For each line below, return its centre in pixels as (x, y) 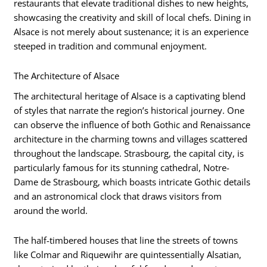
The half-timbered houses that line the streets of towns (126, 240)
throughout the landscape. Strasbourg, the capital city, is (129, 153)
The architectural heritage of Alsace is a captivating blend (130, 96)
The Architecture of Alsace (67, 75)
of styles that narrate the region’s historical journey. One (129, 111)
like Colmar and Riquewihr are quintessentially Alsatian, (128, 254)
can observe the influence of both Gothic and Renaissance (132, 125)
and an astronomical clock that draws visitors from (118, 196)
